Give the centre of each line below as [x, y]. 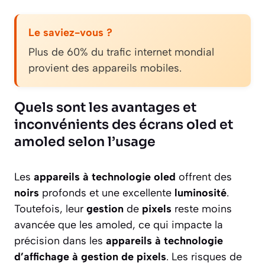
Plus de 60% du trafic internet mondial [121, 52]
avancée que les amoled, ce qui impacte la [119, 225]
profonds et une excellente [107, 193]
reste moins [202, 209]
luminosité [201, 193]
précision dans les [60, 241]
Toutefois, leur [50, 209]
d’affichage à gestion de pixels [90, 257]
